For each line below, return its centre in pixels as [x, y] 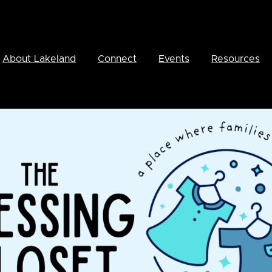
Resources [236, 59]
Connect [117, 59]
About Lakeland [39, 59]
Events [174, 59]
